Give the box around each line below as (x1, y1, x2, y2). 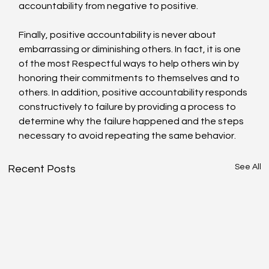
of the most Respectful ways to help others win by (19, 59, 241, 69)
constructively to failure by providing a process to (19, 102, 238, 112)
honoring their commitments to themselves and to (19, 73, 242, 83)
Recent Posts (8, 163, 76, 175)
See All (234, 163, 261, 172)
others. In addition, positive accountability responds (19, 88, 250, 98)
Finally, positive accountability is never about (19, 30, 219, 40)
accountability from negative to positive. (19, 1, 199, 11)
